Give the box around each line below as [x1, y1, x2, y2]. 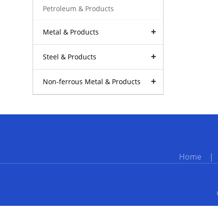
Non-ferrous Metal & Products [43, 76, 141, 86]
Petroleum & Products [43, 3, 114, 13]
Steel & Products [43, 52, 97, 61]
